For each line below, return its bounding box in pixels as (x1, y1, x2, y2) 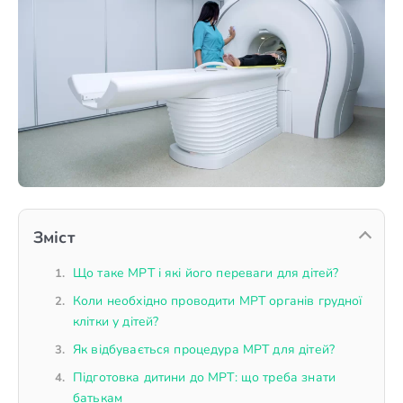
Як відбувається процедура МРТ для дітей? (73, 340, 335, 358)
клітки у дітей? (73, 312, 159, 330)
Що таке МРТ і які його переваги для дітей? (73, 264, 339, 282)
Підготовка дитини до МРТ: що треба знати (73, 368, 336, 386)
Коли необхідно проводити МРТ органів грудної (73, 291, 363, 309)
